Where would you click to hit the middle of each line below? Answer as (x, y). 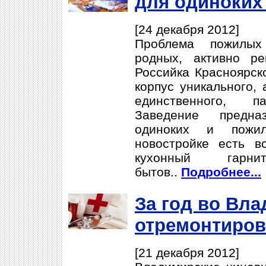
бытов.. (158, 172)
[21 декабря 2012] (187, 253)
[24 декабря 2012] (187, 29)
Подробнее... (221, 172)
